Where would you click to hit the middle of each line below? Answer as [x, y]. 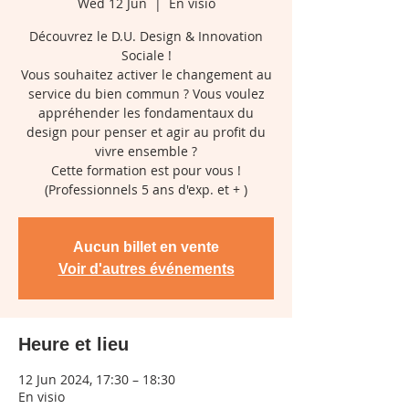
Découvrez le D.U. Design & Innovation [146, 36]
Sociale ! [146, 55]
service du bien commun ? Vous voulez [146, 94]
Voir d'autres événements [146, 269]
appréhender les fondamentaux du [146, 113]
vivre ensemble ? [146, 151]
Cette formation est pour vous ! [146, 170]
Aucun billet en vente [146, 247]
